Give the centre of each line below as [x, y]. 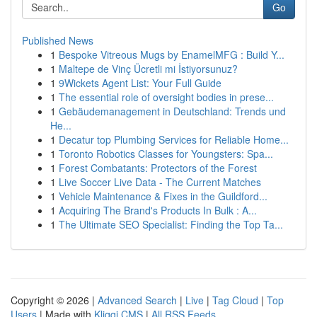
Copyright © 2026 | [54, 300]
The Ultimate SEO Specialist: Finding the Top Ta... [171, 224]
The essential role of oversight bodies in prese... [166, 97]
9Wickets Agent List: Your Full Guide [140, 83]
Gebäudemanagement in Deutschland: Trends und [172, 111]
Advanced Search [137, 300]
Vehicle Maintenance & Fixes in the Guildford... [163, 196]
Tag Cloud [235, 300]
